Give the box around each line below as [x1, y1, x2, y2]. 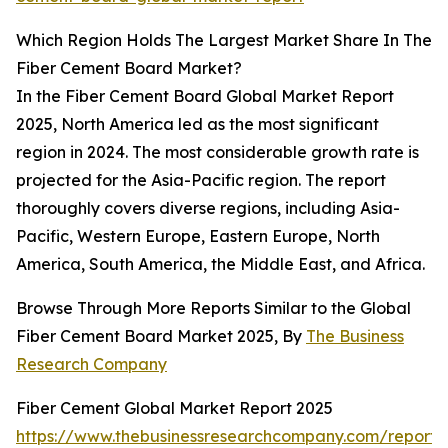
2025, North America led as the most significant [16, 114, 379, 135]
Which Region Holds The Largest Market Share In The [16, 30, 432, 51]
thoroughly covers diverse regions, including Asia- [16, 198, 400, 219]
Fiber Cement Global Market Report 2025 [16, 398, 333, 419]
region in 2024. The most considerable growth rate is [16, 142, 419, 163]
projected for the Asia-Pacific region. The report [16, 170, 386, 191]
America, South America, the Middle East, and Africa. [16, 254, 425, 275]
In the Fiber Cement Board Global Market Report [16, 86, 394, 107]
